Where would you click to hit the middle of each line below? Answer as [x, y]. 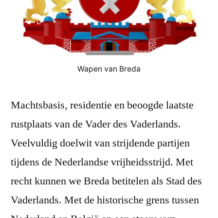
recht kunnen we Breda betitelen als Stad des [106, 181]
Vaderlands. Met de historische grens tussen [105, 200]
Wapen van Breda [109, 69]
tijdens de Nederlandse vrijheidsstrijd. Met [102, 162]
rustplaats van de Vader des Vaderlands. [96, 124]
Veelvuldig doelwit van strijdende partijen [100, 143]
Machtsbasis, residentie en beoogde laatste [102, 105]
